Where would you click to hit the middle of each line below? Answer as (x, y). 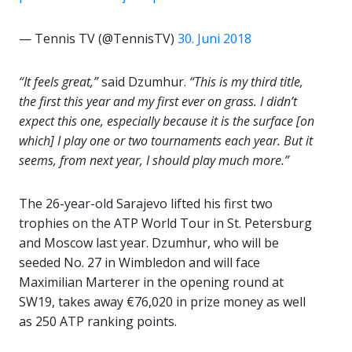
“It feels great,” (59, 82)
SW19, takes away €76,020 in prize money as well (162, 302)
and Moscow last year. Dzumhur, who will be (149, 243)
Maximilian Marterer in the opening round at (151, 282)
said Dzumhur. (144, 82)
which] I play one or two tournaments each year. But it (166, 141)
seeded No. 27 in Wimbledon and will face (139, 262)
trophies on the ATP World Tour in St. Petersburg (165, 223)
